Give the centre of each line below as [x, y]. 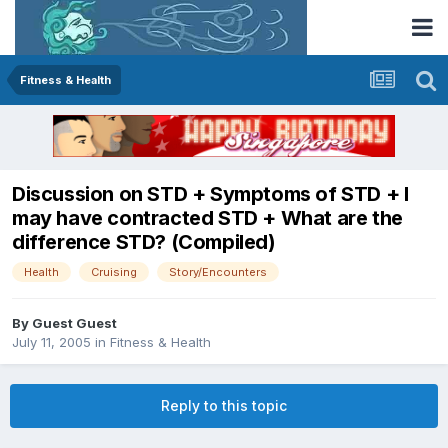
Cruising [114, 272]
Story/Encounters [218, 272]
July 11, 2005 [51, 341]
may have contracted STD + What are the [207, 218]
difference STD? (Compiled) [144, 242]
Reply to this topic [224, 405]
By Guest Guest [64, 322]
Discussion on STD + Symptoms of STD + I [210, 194]
